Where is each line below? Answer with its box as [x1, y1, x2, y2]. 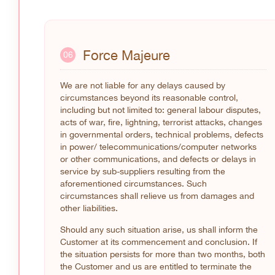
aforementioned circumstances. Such [60, 178, 207, 188]
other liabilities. [60, 203, 118, 213]
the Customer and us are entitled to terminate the [60, 261, 252, 271]
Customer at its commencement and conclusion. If [60, 236, 257, 247]
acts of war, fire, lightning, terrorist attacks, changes [60, 117, 262, 127]
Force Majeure [83, 47, 170, 63]
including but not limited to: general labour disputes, [60, 104, 261, 115]
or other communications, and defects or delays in [60, 153, 256, 164]
